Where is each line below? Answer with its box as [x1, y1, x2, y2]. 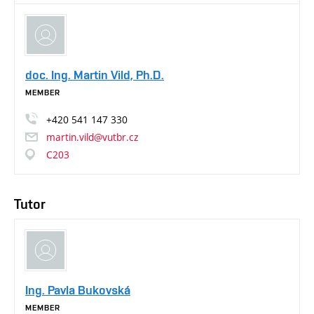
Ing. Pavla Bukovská [25, 282, 130, 297]
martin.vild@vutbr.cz [46, 130, 138, 144]
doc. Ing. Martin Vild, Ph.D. [25, 67, 164, 82]
